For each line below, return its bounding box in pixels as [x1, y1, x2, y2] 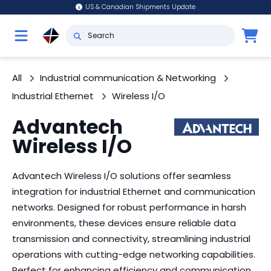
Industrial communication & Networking [40, 71, 216, 84]
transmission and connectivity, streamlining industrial [12, 232, 250, 245]
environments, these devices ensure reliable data [12, 217, 236, 229]
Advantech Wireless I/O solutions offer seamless [12, 169, 231, 182]
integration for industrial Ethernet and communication [12, 185, 255, 198]
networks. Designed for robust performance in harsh [12, 201, 246, 214]
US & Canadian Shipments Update [85, 2, 196, 11]
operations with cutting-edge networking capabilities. [12, 248, 255, 261]
